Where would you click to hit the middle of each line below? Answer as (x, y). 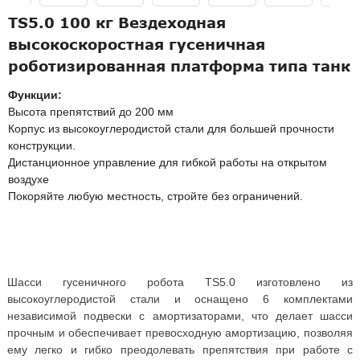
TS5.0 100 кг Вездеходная (117, 22)
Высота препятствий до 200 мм (91, 112)
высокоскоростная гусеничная (137, 44)
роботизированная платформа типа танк (179, 66)
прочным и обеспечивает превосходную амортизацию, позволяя (180, 332)
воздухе (29, 179)
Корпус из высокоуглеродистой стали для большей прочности (171, 129)
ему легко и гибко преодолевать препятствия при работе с (180, 349)
